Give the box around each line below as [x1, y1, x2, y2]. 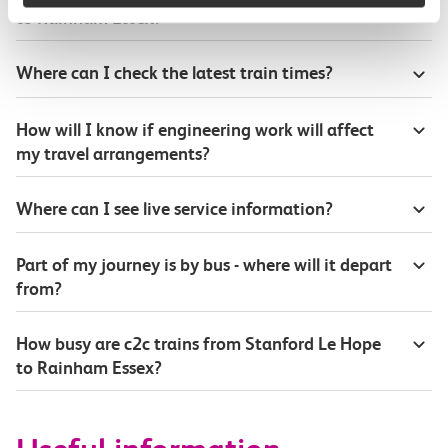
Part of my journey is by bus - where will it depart [16, 253, 392, 275]
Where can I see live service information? [16, 197, 333, 219]
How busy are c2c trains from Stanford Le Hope [16, 332, 381, 354]
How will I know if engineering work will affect [16, 118, 374, 140]
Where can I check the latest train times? [16, 62, 333, 84]
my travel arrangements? [16, 142, 210, 164]
